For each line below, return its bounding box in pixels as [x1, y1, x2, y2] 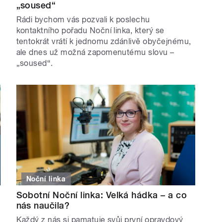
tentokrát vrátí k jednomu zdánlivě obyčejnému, [16, 36, 191, 46]
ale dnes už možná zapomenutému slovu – [16, 47, 174, 57]
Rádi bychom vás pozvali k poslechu [16, 14, 150, 24]
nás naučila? [16, 200, 70, 211]
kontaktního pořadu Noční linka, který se [16, 25, 165, 35]
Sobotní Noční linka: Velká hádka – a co [16, 190, 187, 201]
